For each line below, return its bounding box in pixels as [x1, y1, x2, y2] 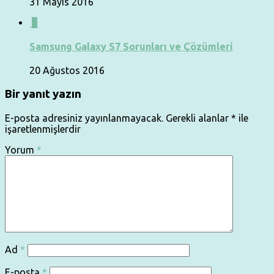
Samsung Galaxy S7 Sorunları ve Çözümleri [29, 40, 233, 52]
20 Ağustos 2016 [29, 65, 105, 76]
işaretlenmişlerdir [5, 123, 81, 135]
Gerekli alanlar [166, 112, 231, 124]
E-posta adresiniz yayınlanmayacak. [5, 112, 163, 124]
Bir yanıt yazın [5, 87, 81, 100]
